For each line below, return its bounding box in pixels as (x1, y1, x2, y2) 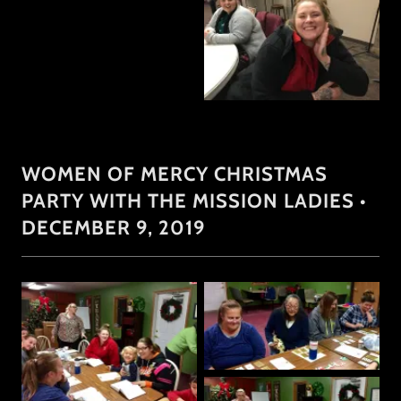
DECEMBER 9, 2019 (21, 215, 205, 240)
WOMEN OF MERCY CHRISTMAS (21, 161, 328, 186)
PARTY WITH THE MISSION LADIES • (21, 188, 367, 213)
